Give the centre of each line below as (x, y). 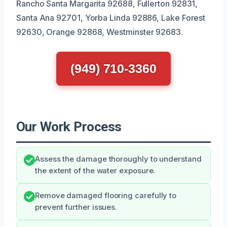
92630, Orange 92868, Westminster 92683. (100, 32)
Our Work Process (69, 126)
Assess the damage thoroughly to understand (118, 159)
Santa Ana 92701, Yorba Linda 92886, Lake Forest (111, 17)
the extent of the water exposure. (95, 171)
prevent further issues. (76, 207)
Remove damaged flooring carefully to (106, 195)
